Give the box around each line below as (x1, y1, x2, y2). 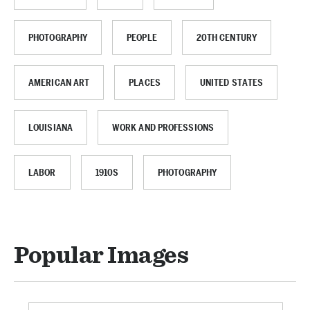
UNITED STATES (199, 76, 264, 89)
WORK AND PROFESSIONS (111, 121, 214, 134)
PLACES (129, 76, 161, 89)
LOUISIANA (28, 121, 73, 134)
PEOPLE (127, 31, 157, 44)
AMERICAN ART (28, 76, 90, 89)
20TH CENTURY (196, 31, 257, 44)
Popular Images (14, 244, 188, 268)
